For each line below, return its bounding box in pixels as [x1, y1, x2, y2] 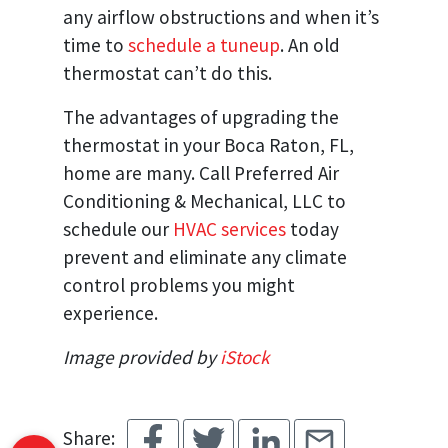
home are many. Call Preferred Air [63, 161, 339, 186]
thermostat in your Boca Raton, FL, [63, 133, 354, 158]
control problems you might [63, 273, 295, 298]
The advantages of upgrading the [63, 105, 339, 130]
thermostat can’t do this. [63, 61, 272, 86]
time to [63, 33, 128, 58]
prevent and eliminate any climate [63, 245, 347, 270]
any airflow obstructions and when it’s [63, 5, 379, 30]
